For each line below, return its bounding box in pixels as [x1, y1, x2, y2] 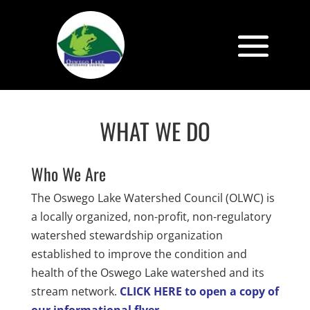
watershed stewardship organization [30, 228, 223, 243]
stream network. [30, 284, 117, 299]
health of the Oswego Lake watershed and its [30, 265, 264, 280]
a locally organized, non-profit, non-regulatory [30, 209, 271, 224]
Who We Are [30, 161, 106, 186]
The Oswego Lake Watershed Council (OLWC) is [30, 190, 275, 206]
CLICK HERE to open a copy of [119, 284, 279, 299]
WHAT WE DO [99, 114, 210, 148]
